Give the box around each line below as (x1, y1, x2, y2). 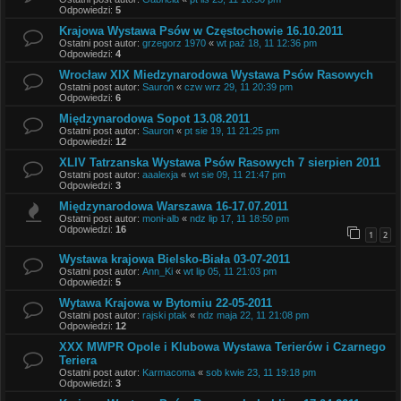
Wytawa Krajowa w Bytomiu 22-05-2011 (59, 295, 272, 310)
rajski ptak (142, 309, 187, 320)
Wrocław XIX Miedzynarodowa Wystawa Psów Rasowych (59, 68, 373, 81)
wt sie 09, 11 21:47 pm (189, 169, 286, 180)
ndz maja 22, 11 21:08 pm (198, 309, 309, 320)
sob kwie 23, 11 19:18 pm (206, 366, 316, 378)
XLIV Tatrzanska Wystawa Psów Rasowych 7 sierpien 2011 (59, 156, 380, 169)
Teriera (59, 353, 97, 367)
